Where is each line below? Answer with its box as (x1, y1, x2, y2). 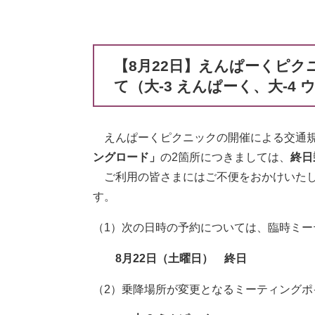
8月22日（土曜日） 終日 (115, 252, 247, 264)
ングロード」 (93, 151, 160, 163)
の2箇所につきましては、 (160, 151, 290, 163)
